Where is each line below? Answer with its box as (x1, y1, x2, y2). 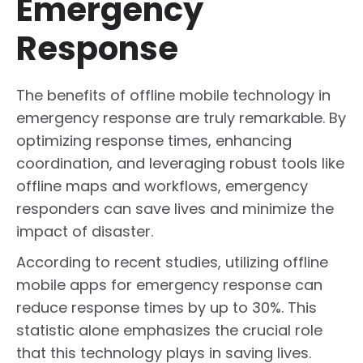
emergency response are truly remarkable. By (16, 108, 346, 129)
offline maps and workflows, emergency (16, 176, 308, 197)
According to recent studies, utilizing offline (16, 252, 328, 273)
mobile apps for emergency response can (16, 275, 322, 296)
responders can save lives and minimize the (16, 199, 334, 220)
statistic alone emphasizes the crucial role (16, 320, 322, 341)
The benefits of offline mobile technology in (16, 85, 331, 106)
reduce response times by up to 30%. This (16, 297, 317, 318)
